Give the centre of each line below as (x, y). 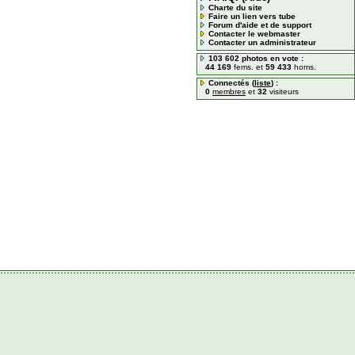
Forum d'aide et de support (260, 25)
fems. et (248, 67)
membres (229, 92)
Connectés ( (231, 83)
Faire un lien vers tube (252, 16)
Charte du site (235, 8)
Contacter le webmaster (254, 34)
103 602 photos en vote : (256, 58)
